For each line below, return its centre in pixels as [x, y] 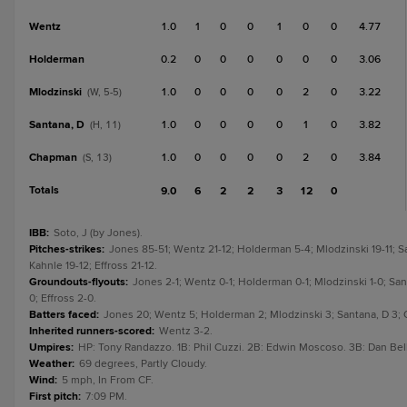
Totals [44, 190]
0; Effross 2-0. [63, 298]
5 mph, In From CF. [108, 380]
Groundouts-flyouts [77, 282]
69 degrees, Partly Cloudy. [143, 364]
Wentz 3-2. [186, 331]
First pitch [54, 397]
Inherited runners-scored [90, 331]
